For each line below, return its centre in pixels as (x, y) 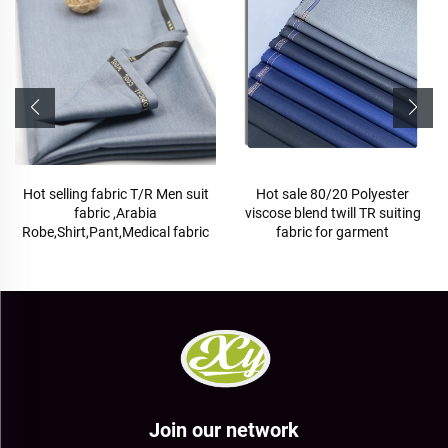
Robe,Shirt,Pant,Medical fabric (115, 232)
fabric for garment (332, 232)
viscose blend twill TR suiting (332, 213)
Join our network (224, 430)
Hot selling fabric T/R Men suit (115, 194)
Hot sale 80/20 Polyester (332, 194)
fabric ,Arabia (115, 213)
